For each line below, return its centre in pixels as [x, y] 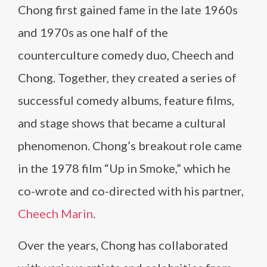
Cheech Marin [55, 213]
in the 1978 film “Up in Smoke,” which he [124, 168]
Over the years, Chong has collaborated [123, 245]
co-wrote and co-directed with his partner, [131, 191]
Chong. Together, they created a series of [127, 77]
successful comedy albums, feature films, [126, 100]
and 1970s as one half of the [93, 32]
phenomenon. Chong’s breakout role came [130, 145]
